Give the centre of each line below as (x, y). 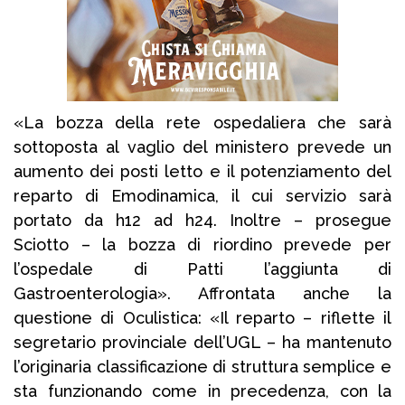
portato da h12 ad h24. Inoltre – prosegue (202, 221)
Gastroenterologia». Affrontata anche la (202, 294)
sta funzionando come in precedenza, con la (202, 391)
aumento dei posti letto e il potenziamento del (202, 172)
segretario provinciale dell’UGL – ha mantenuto (202, 343)
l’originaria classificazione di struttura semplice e (202, 367)
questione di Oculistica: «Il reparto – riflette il (202, 318)
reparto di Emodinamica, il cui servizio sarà (202, 196)
